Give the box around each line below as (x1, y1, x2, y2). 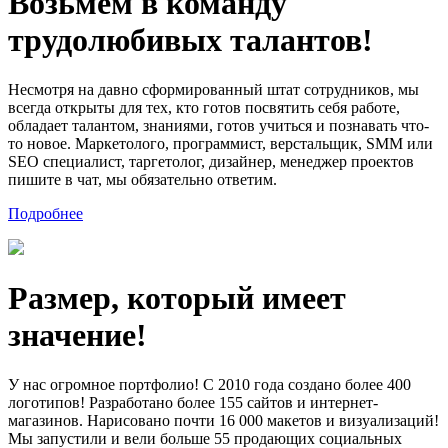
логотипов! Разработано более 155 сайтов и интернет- (8, 393, 378, 411)
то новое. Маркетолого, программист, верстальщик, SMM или (8, 134, 433, 152)
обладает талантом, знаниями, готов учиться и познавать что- (8, 116, 429, 134)
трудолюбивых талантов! (8, 22, 373, 59)
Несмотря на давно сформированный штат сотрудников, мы (8, 80, 419, 98)
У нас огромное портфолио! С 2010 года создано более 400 (8, 375, 411, 393)
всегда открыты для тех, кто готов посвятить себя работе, (8, 98, 400, 116)
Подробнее (8, 204, 83, 222)
